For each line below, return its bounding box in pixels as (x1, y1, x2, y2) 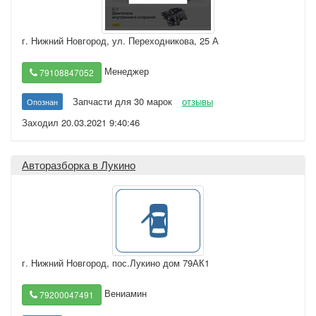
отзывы (182, 95, 213, 108)
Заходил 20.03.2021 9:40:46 (22, 116, 140, 129)
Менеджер (102, 64, 149, 78)
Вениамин (102, 286, 147, 300)
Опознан (27, 96, 58, 107)
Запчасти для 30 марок (73, 95, 172, 108)
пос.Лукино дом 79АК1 (112, 256, 209, 269)
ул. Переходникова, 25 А (112, 34, 219, 47)
